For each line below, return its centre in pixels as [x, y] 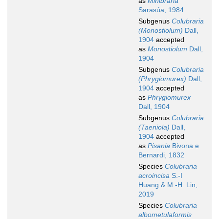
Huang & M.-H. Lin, [168, 185]
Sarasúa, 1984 [161, 10]
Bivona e [185, 146]
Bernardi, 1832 [161, 155]
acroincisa [154, 176]
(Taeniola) [154, 127]
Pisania [159, 146]
